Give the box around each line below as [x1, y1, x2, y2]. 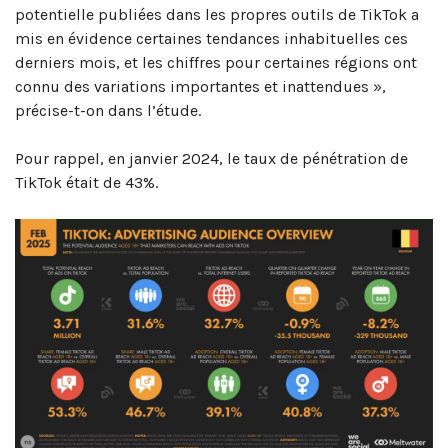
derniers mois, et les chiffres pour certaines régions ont [15, 53, 417, 73]
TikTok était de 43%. [15, 173, 158, 193]
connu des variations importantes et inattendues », [15, 77, 386, 97]
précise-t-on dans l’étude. [15, 101, 201, 121]
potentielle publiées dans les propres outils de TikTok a [15, 5, 419, 25]
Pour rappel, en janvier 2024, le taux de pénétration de [15, 149, 408, 169]
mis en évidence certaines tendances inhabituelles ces [15, 29, 408, 49]
